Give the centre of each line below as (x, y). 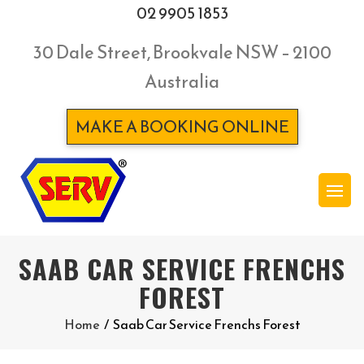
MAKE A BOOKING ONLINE (182, 127)
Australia (182, 82)
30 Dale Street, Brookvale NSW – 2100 (182, 52)
